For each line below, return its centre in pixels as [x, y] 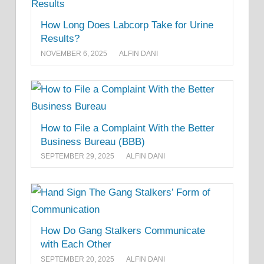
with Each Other [76, 245]
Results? [60, 39]
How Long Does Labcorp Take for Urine [127, 25]
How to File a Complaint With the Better [128, 128]
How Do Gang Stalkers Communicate [123, 231]
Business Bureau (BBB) [93, 141]
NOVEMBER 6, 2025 [74, 53]
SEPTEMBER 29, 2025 [77, 156]
